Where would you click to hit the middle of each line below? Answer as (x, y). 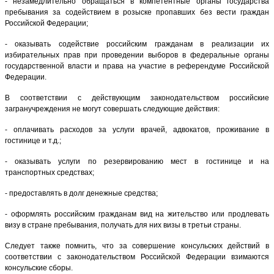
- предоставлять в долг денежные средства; (81, 193)
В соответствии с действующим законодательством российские (137, 98)
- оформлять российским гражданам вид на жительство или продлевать (137, 214)
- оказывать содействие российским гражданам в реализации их (137, 44)
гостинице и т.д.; (33, 140)
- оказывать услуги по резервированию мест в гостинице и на (137, 161)
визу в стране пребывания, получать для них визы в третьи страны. (123, 225)
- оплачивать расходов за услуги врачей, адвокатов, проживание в (137, 129)
